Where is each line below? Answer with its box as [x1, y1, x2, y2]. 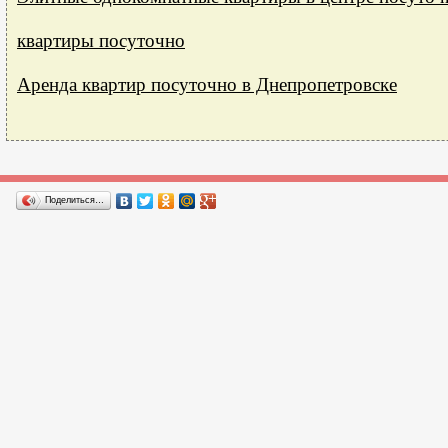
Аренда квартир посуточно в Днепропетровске [17, 74, 397, 95]
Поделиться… [45, 194, 104, 205]
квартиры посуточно [17, 30, 185, 51]
